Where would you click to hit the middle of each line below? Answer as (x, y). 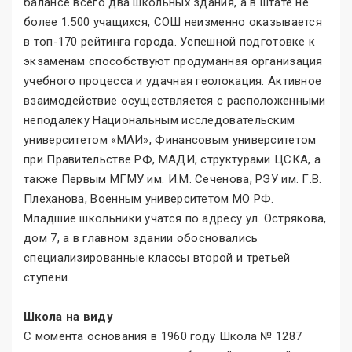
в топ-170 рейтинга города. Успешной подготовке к (170, 41)
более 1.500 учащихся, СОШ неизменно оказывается (173, 22)
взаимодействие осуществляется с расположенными (175, 100)
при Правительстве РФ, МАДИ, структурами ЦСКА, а (172, 159)
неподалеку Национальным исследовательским (159, 120)
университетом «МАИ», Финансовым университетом (170, 139)
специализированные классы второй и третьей (157, 257)
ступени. (47, 277)
